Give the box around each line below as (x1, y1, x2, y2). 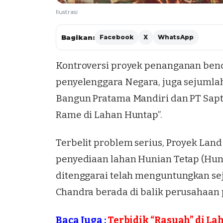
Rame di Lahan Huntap (56, 109, 158, 120)
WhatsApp (158, 33, 194, 41)
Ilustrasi (56, 7, 78, 15)
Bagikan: (61, 33, 95, 41)
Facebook (100, 33, 133, 41)
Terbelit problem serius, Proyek (56, 137, 199, 149)
